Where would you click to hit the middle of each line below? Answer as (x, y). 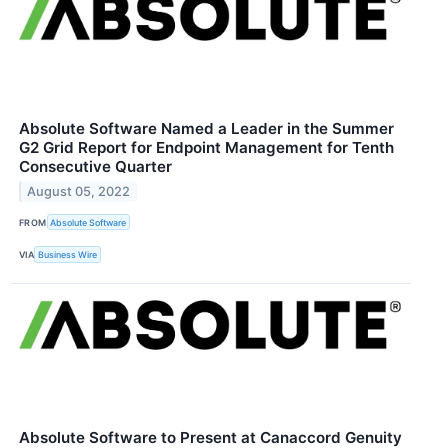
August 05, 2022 (79, 191)
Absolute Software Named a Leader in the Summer (206, 129)
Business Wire (68, 254)
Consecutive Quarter (95, 167)
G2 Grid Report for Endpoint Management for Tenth (206, 148)
